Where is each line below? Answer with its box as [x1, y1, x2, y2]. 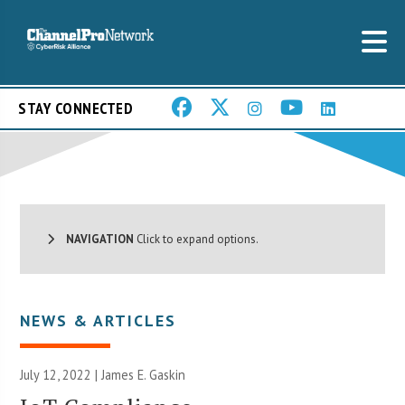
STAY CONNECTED [18, 98, 133, 119]
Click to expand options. [134, 231, 259, 247]
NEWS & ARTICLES [20, 309, 177, 331]
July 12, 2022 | [20, 365, 102, 383]
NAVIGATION [54, 231, 135, 247]
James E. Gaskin [101, 365, 186, 383]
